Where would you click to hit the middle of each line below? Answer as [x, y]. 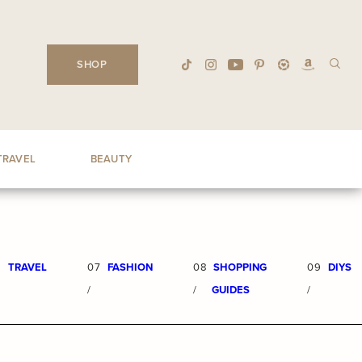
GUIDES [231, 290]
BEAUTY [111, 159]
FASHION [130, 267]
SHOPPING [240, 267]
